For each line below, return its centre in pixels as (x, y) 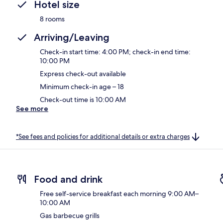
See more (32, 108)
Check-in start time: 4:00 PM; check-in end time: (115, 52)
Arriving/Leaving (72, 37)
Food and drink (68, 179)
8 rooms (52, 19)
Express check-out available (83, 73)
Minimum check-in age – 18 (82, 86)
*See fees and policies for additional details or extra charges (103, 136)
